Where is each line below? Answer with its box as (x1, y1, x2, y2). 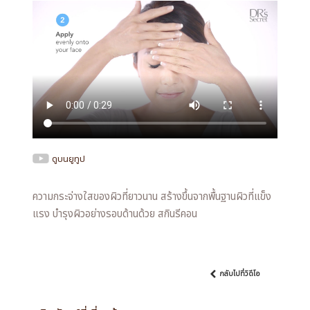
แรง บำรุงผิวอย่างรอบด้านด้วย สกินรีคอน (33, 206, 198, 222)
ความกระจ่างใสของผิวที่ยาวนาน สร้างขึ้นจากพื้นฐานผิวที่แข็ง (33, 188, 272, 205)
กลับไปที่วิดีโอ (219, 268, 261, 280)
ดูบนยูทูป (52, 152, 86, 166)
